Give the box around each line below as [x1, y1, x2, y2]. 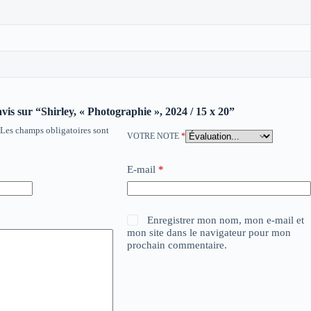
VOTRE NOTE [127, 131, 181, 141]
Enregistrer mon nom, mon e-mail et [147, 214, 305, 226]
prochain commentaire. [127, 239, 227, 251]
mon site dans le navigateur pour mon [127, 226, 291, 238]
